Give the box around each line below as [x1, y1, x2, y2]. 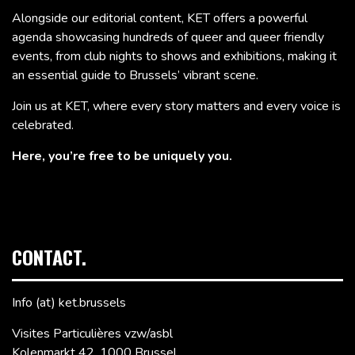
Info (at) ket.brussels [12, 293, 126, 311]
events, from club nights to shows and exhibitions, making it [12, 47, 337, 65]
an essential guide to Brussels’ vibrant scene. [12, 66, 258, 84]
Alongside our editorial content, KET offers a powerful [12, 9, 307, 27]
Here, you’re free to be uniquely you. [12, 147, 232, 165]
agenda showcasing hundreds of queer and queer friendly [12, 28, 324, 46]
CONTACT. [12, 242, 86, 271]
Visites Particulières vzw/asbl [12, 324, 173, 342]
